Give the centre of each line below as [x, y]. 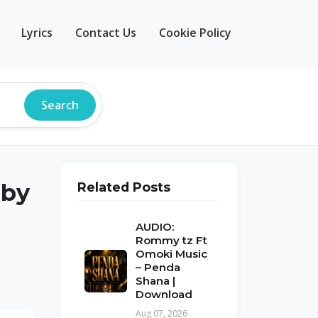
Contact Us [106, 32]
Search [60, 105]
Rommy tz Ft [171, 240]
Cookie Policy [195, 32]
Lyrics [37, 32]
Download [164, 294]
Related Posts [124, 187]
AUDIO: [155, 227]
